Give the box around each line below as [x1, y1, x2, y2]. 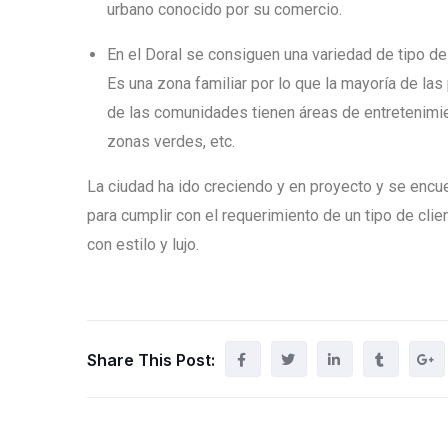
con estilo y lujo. [87, 235, 199, 255]
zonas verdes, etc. [107, 132, 235, 152]
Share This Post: [87, 350, 215, 371]
